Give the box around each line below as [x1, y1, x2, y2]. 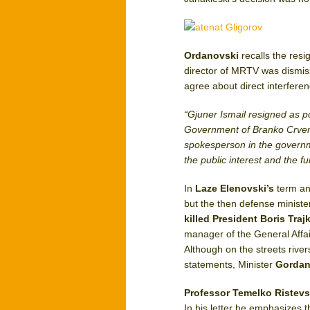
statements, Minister [184, 259, 276, 270]
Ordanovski [184, 50, 242, 61]
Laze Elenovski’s [195, 183, 275, 194]
